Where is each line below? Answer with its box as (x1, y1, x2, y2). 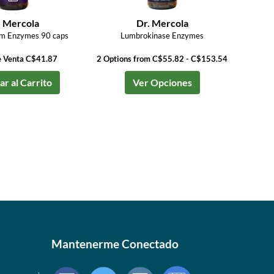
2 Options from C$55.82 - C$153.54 (97, 54, 228, 64)
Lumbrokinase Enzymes (120, 31, 204, 40)
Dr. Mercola (136, 17, 188, 29)
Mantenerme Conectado (51, 237, 179, 251)
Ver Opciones (132, 76, 192, 88)
